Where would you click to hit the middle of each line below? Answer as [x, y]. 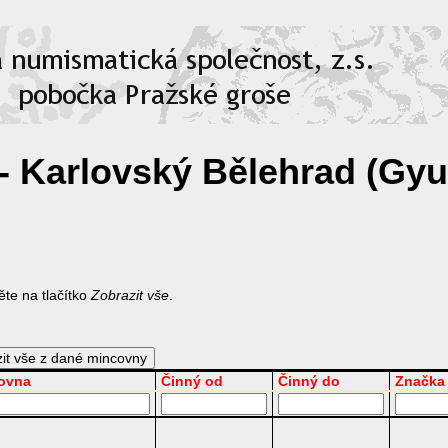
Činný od [192, 381]
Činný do [309, 381]
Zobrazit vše [130, 295]
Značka [420, 381]
